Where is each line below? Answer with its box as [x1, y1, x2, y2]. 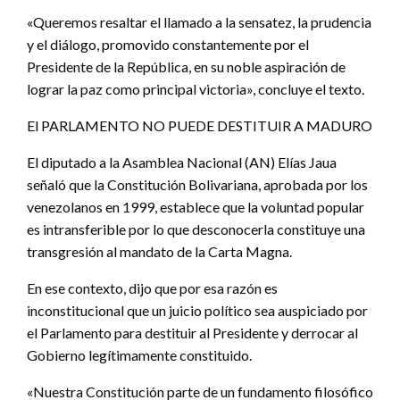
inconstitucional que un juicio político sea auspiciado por [27, 301, 368, 319]
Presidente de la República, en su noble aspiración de [27, 57, 346, 75]
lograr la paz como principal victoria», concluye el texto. [27, 79, 364, 97]
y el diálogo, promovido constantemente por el [27, 35, 309, 53]
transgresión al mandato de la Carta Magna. [27, 242, 292, 260]
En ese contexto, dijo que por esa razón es [27, 279, 278, 296]
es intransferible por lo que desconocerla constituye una [27, 220, 365, 237]
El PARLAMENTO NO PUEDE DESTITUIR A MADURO [27, 116, 372, 134]
